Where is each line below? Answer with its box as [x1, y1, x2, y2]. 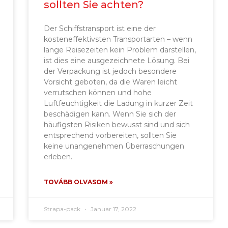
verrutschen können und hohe [44, 88, 152, 97]
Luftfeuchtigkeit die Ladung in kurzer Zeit [44, 98, 193, 108]
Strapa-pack [44, 205, 82, 213]
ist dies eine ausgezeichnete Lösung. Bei [44, 55, 190, 65]
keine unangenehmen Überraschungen [44, 141, 185, 151]
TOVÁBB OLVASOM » [44, 178, 113, 186]
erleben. [44, 152, 73, 161]
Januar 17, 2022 [89, 205, 137, 213]
